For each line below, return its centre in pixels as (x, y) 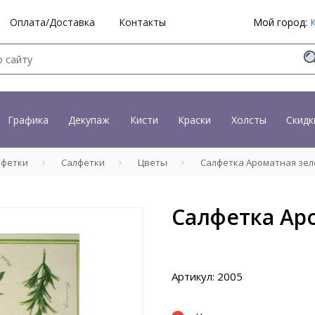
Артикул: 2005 (207, 276)
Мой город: (282, 22)
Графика (28, 120)
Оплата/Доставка (52, 22)
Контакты (142, 22)
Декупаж (89, 120)
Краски (194, 120)
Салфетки (83, 162)
